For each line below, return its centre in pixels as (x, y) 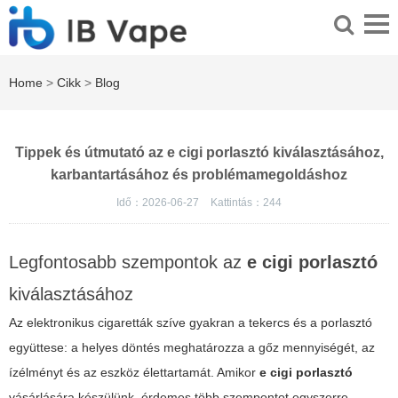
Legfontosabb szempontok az (128, 263)
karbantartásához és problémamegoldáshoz (199, 175)
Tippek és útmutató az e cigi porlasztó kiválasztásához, (199, 153)
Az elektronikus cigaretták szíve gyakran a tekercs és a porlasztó (191, 323)
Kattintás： (237, 203)
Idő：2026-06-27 (159, 203)
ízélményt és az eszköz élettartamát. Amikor (134, 373)
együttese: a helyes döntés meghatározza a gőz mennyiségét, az (192, 348)
